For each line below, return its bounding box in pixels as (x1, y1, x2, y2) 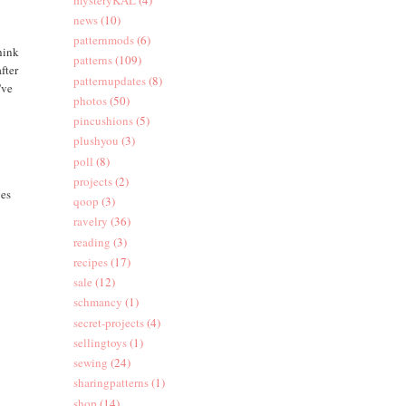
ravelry (72, 213, 108, 230)
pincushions (72, 112, 133, 130)
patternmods (72, 32, 134, 49)
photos (72, 92, 107, 109)
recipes (72, 253, 108, 270)
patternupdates (72, 72, 146, 89)
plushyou (72, 132, 119, 150)
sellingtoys (72, 333, 127, 351)
